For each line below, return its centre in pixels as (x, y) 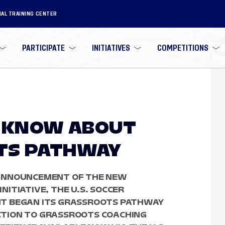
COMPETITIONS (183, 48)
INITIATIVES (111, 48)
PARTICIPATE (44, 48)
